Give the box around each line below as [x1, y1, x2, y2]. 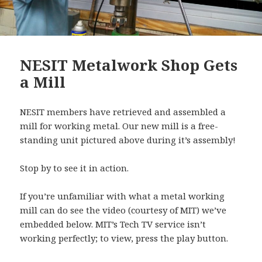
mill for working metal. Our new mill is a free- [20, 119, 219, 132]
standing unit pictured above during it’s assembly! [20, 133, 236, 146]
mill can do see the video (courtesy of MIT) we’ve [20, 204, 227, 216]
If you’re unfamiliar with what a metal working [20, 189, 225, 202]
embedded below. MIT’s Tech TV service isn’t [20, 218, 206, 230]
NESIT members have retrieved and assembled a [20, 105, 226, 118]
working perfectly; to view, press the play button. [20, 232, 229, 244]
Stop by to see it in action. [20, 161, 129, 174]
